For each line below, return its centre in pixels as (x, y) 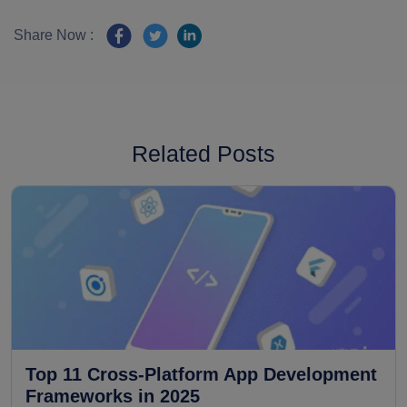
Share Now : (54, 35)
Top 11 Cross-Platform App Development (201, 374)
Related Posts (203, 154)
